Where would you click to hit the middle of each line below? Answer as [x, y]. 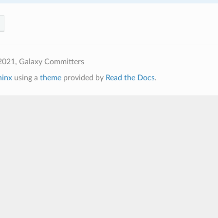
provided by [83, 78]
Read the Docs [130, 78]
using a [26, 78]
